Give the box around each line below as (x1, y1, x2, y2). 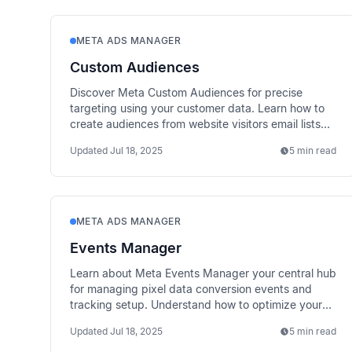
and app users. (70, 133, 147, 146)
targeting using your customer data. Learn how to (70, 101, 324, 115)
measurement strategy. (70, 313, 189, 327)
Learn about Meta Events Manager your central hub (70, 266, 336, 280)
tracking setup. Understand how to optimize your (70, 298, 322, 311)
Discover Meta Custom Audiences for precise (70, 86, 302, 99)
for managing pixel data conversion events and (70, 282, 312, 295)
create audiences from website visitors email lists (70, 117, 321, 130)
